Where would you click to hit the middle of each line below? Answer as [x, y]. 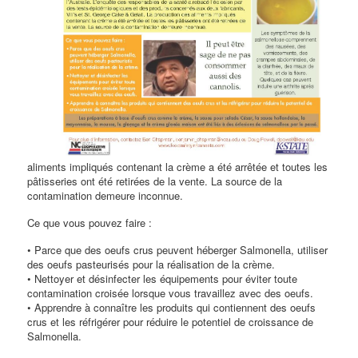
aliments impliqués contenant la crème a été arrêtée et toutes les [178, 167]
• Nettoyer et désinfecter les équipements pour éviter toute [163, 279]
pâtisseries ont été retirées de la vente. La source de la [155, 181]
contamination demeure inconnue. [105, 196]
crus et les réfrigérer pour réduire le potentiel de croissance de [171, 322]
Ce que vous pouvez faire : [90, 223]
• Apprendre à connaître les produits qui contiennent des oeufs [172, 308]
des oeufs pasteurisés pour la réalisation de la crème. [151, 265]
